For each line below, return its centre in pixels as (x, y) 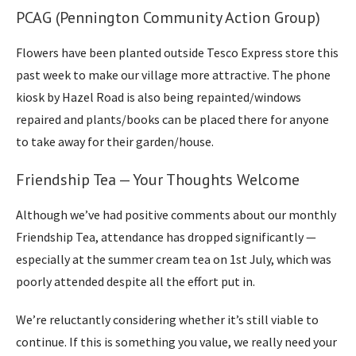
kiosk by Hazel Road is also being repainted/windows (159, 97)
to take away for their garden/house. (115, 141)
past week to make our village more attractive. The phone (173, 74)
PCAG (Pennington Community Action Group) (168, 17)
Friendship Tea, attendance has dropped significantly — (166, 236)
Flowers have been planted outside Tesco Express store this (177, 52)
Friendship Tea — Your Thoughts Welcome (158, 179)
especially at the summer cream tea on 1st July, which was (174, 259)
